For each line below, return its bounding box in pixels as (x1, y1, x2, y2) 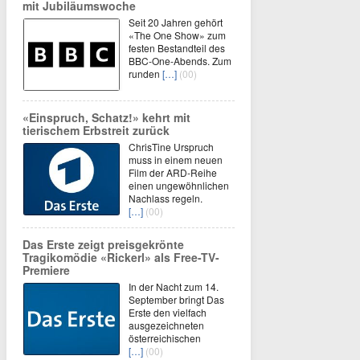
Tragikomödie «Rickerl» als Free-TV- (22, 248, 219, 265)
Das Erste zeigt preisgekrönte (22, 235, 184, 252)
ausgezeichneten (129, 317, 204, 332)
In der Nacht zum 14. (129, 279, 219, 293)
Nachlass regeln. (129, 190, 202, 205)
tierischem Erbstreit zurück (22, 121, 170, 138)
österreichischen (129, 330, 201, 345)
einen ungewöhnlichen (129, 178, 229, 192)
